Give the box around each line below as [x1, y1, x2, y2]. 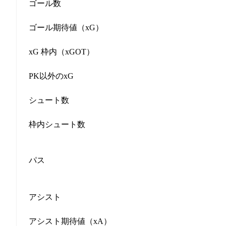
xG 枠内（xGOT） [29, 47, 94, 56]
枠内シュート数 [29, 120, 85, 129]
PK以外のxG [29, 71, 74, 80]
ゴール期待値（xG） [29, 23, 103, 32]
